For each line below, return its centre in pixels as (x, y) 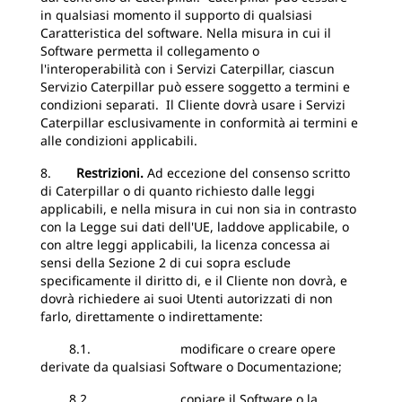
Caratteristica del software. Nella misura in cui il (186, 33)
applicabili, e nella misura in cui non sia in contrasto (198, 209)
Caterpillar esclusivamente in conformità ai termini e (199, 122)
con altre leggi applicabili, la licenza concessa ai (185, 245)
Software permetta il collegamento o (150, 51)
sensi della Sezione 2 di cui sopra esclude (166, 262)
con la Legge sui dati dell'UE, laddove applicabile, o (195, 227)
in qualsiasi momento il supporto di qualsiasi (176, 15)
